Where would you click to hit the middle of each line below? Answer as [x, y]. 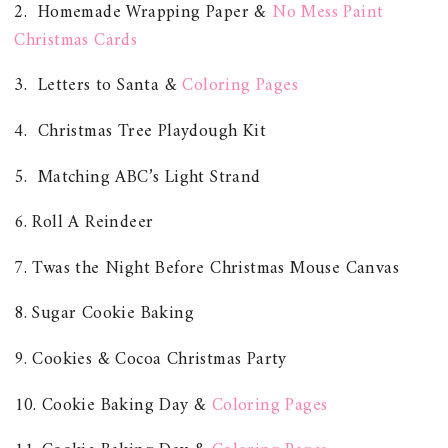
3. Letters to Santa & [98, 86]
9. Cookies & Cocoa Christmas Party [150, 359]
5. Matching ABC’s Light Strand [137, 177]
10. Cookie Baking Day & [113, 405]
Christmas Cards [76, 40]
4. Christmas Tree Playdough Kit [140, 131]
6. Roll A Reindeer [84, 223]
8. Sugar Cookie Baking [104, 314]
